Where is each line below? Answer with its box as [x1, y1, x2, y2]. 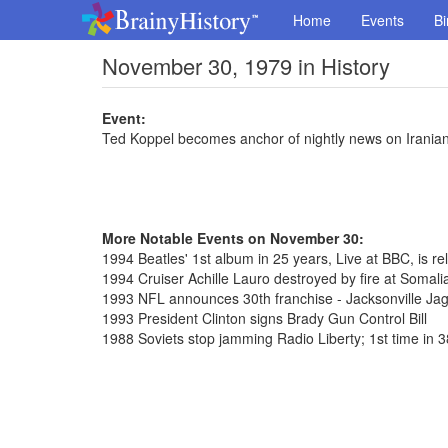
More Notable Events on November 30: [102, 228, 364, 248]
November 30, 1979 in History [102, 50, 390, 81]
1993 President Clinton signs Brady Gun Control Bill [102, 308, 427, 328]
